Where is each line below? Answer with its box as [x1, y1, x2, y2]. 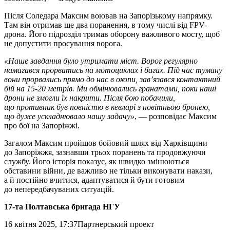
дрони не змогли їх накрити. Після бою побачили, [4, 93, 175, 102]
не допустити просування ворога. [4, 39, 122, 48]
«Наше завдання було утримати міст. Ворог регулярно [4, 56, 198, 65]
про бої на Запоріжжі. [4, 121, 80, 130]
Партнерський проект [78, 219, 154, 228]
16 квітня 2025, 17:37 [4, 219, 78, 228]
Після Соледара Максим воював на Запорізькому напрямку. [4, 11, 213, 20]
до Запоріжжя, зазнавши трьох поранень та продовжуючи [4, 147, 206, 157]
